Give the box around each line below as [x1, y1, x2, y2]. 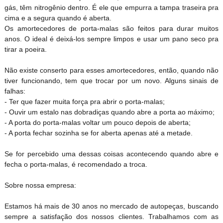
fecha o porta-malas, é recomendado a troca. [4, 160, 147, 169]
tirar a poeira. [4, 45, 47, 54]
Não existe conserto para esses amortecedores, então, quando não [4, 66, 219, 75]
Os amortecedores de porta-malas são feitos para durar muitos [4, 24, 219, 33]
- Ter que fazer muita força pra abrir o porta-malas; [4, 98, 165, 106]
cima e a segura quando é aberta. [4, 14, 111, 22]
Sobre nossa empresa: [4, 181, 76, 190]
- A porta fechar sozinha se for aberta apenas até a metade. [4, 129, 193, 137]
